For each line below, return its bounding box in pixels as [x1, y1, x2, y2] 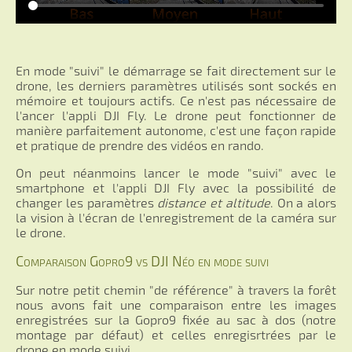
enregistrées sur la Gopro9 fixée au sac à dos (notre [16, 312, 336, 328]
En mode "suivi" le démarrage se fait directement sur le [16, 63, 336, 79]
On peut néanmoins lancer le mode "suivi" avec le [16, 165, 336, 181]
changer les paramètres [16, 195, 158, 211]
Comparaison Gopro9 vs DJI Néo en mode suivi [16, 252, 269, 270]
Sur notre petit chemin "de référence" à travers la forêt [16, 282, 336, 298]
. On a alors [269, 195, 336, 211]
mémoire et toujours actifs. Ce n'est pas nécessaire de [16, 93, 336, 108]
